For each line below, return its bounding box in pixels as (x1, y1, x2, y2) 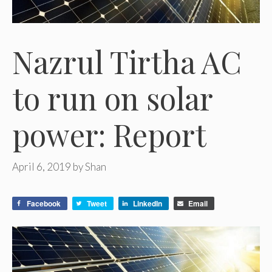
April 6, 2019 (12, 160, 71, 174)
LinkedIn (133, 198, 162, 209)
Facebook (27, 198, 61, 209)
